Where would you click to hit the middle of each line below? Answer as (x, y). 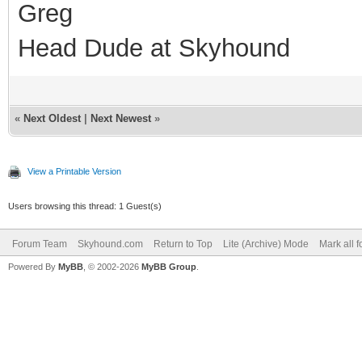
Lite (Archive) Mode (266, 244)
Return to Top (183, 244)
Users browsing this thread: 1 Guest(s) (85, 206)
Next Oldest (52, 118)
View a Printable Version (74, 171)
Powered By (33, 266)
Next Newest (121, 118)
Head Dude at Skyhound (154, 48)
